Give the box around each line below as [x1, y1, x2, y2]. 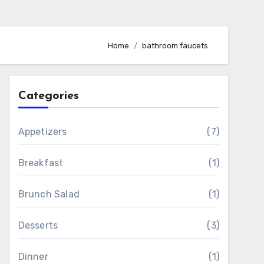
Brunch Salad [18, 189, 80, 200]
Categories [18, 90, 79, 102]
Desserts [18, 220, 58, 231]
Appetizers [18, 126, 67, 137]
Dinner [18, 251, 48, 262]
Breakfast [18, 157, 64, 169]
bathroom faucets [142, 41, 208, 50]
